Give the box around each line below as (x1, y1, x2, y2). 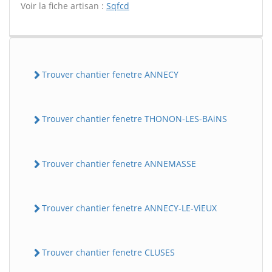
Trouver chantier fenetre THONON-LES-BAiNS (42, 113, 227, 125)
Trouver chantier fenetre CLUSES (42, 246, 175, 258)
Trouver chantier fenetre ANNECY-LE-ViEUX (42, 202, 217, 214)
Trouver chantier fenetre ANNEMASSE (42, 157, 196, 169)
